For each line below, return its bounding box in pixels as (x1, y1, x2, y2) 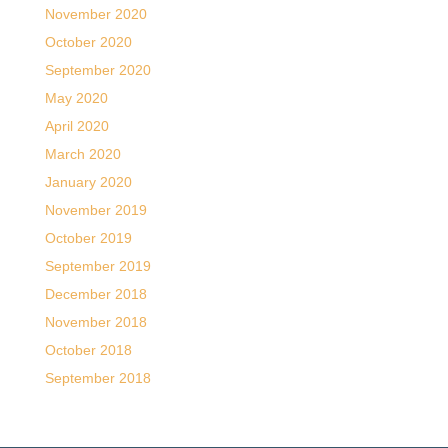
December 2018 (44, 285, 147, 302)
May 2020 (44, 89, 108, 106)
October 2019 (44, 229, 132, 246)
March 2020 (44, 145, 121, 162)
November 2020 (44, 5, 147, 22)
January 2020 (44, 173, 132, 190)
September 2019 (44, 257, 151, 274)
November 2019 (44, 201, 147, 218)
